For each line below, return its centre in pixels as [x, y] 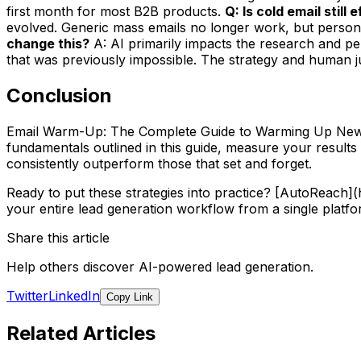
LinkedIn [74, 295]
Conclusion [59, 95]
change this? [48, 44]
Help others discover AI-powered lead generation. [160, 266]
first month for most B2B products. [116, 12]
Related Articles [81, 333]
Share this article [58, 237]
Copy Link [130, 297]
